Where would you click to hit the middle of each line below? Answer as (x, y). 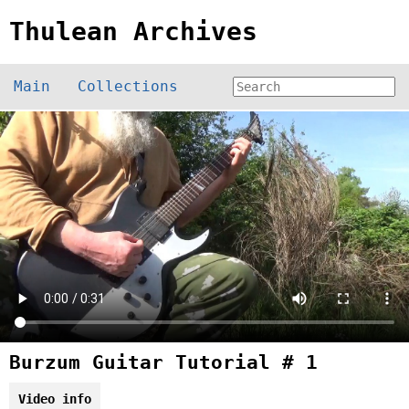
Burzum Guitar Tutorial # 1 (163, 362)
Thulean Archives (133, 31)
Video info (55, 399)
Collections (128, 86)
